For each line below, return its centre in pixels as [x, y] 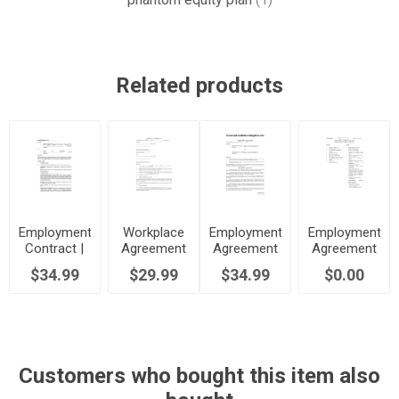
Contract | [55, 248]
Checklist [344, 264]
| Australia [154, 264]
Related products [199, 85]
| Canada [245, 264]
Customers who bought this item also [199, 376]
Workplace [154, 232]
